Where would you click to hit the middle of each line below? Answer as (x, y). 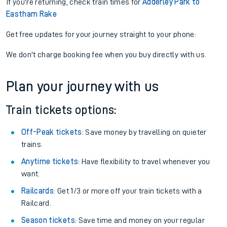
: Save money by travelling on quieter (144, 132)
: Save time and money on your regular (140, 220)
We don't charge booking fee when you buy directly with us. (106, 55)
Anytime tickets (50, 162)
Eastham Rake (32, 14)
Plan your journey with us (83, 87)
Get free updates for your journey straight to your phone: (101, 34)
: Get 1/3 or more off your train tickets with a (128, 191)
